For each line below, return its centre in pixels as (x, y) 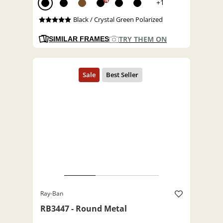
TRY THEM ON (143, 39)
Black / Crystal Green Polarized (118, 20)
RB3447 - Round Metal (84, 209)
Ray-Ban (52, 194)
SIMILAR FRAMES (79, 39)
